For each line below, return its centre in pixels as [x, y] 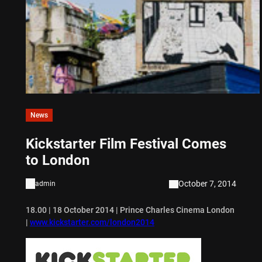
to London [57, 160]
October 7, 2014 [208, 183]
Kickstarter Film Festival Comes [126, 144]
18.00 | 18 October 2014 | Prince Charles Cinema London [130, 210]
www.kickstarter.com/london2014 [92, 222]
